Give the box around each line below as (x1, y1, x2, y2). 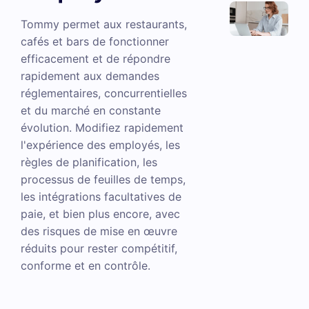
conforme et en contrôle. (21, 259, 150, 272)
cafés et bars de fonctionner (21, 34, 169, 48)
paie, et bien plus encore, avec (21, 207, 180, 221)
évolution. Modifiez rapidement (21, 121, 183, 134)
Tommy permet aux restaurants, (21, 17, 187, 31)
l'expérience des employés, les (21, 138, 180, 152)
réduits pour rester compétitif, (21, 241, 177, 255)
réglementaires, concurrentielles (21, 86, 187, 100)
